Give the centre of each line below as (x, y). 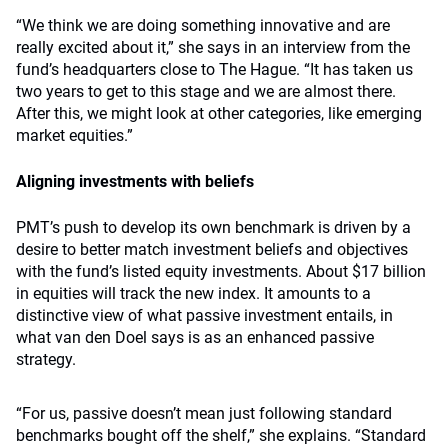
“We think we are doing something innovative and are (203, 25)
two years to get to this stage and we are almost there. (206, 91)
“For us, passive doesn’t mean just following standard (204, 413)
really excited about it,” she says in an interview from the (213, 47)
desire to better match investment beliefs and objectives (212, 249)
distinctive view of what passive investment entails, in (204, 315)
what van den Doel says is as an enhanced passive (195, 337)
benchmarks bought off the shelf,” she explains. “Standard (221, 435)
